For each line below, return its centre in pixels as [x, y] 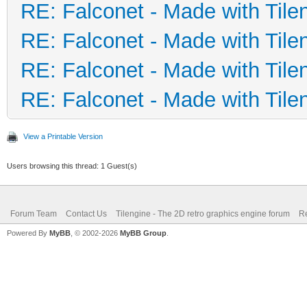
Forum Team [34, 214]
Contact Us [86, 214]
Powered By [28, 233]
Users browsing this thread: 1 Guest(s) [72, 166]
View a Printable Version [63, 136]
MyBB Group [143, 233]
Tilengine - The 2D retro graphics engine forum [203, 214]
